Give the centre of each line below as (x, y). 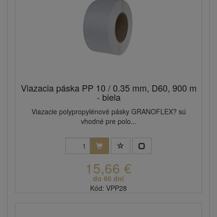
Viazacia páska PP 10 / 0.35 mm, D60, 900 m (108, 88)
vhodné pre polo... (108, 121)
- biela (108, 97)
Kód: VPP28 (108, 188)
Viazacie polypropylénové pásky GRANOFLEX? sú (108, 112)
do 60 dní (108, 178)
